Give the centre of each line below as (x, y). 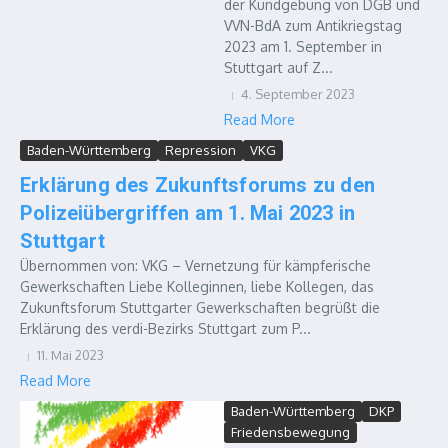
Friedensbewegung (290, 432)
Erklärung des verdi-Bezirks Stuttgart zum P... (165, 328)
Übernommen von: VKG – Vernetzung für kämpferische (195, 265)
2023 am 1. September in (303, 46)
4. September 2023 (298, 94)
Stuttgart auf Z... (278, 67)
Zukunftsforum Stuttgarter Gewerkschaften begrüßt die (200, 307)
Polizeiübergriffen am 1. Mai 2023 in (188, 213)
